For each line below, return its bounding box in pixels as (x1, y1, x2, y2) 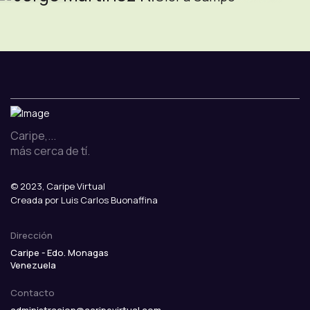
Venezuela (10, 259, 56, 271)
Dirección (10, 229, 53, 241)
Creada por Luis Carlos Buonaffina (10, 194, 158, 206)
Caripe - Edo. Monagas (10, 246, 109, 259)
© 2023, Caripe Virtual (10, 180, 105, 192)
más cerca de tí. (10, 143, 90, 158)
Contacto (10, 286, 55, 299)
